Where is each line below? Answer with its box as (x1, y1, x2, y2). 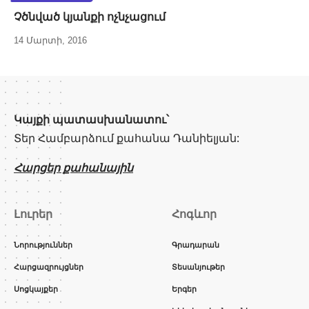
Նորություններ (14, 240, 72, 249)
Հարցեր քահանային (14, 159, 133, 175)
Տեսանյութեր (172, 262, 225, 271)
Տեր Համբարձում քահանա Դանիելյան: (14, 130, 239, 146)
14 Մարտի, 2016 (14, 34, 87, 46)
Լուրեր (14, 208, 52, 220)
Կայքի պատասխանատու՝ (14, 111, 169, 127)
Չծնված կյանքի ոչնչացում (14, 10, 166, 23)
